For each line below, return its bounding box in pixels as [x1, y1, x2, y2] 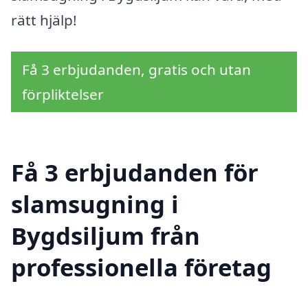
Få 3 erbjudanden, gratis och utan [22, 60, 251, 80]
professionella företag [11, 250, 272, 283]
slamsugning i [11, 187, 179, 220]
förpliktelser [22, 85, 104, 104]
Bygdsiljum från [11, 219, 200, 252]
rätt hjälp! [11, 10, 77, 30]
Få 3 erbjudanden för [11, 155, 258, 188]
